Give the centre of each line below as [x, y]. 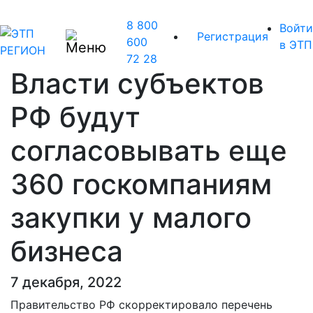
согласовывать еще [149, 151]
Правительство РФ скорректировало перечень [141, 305]
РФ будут [75, 117]
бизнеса [67, 251]
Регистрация [233, 36]
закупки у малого [131, 218]
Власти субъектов [137, 83]
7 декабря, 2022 [66, 282]
